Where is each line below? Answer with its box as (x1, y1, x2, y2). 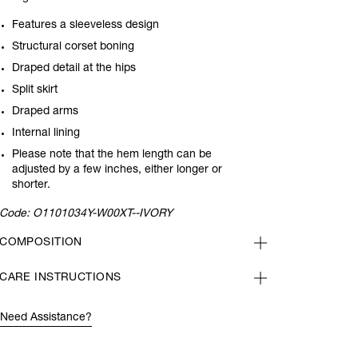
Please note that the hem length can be (12, 149, 213, 161)
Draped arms (12, 106, 82, 117)
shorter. (12, 180, 51, 191)
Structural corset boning (12, 42, 135, 53)
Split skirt (12, 85, 58, 96)
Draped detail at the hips (12, 63, 137, 74)
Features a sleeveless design (12, 20, 160, 31)
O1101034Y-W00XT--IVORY (33, 209, 173, 220)
